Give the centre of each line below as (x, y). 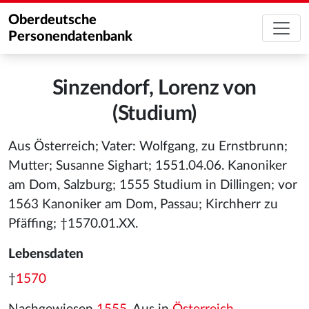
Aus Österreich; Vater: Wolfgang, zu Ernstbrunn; (148, 147)
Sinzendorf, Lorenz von (154, 88)
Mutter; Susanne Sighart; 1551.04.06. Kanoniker (148, 166)
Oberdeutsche (52, 20)
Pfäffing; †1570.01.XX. (73, 224)
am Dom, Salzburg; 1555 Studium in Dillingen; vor (153, 185)
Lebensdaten (46, 254)
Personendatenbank (70, 37)
